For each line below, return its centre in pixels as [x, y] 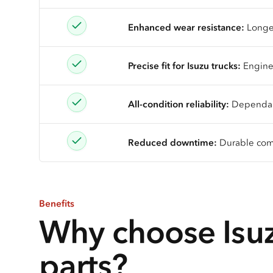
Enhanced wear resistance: [187, 27]
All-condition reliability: [179, 104]
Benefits [57, 204]
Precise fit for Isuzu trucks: [184, 65]
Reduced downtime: [174, 142]
